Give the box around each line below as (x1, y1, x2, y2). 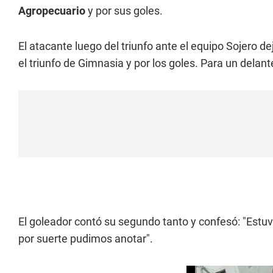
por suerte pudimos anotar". (18, 232, 153, 245)
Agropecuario (18, 4, 88, 17)
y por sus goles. (88, 4, 163, 17)
